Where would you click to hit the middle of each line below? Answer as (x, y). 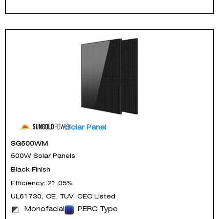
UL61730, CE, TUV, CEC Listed (63, 196)
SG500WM (29, 143)
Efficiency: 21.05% (42, 183)
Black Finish (31, 169)
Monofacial (44, 209)
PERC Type (97, 209)
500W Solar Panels (43, 155)
